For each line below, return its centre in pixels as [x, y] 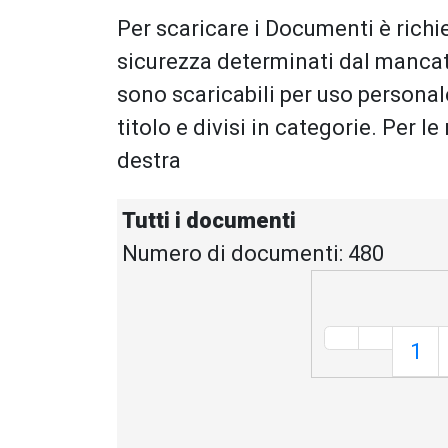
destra [149, 160]
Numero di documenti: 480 [253, 253]
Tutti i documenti [209, 220]
